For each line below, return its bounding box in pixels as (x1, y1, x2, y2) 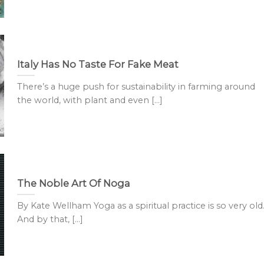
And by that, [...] (16, 214, 83, 225)
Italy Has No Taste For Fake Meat (16, 58, 179, 70)
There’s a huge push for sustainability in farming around (16, 81, 255, 93)
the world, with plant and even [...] (16, 95, 163, 106)
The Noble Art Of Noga (16, 177, 130, 189)
